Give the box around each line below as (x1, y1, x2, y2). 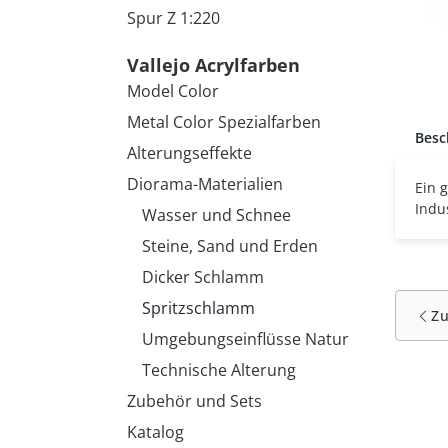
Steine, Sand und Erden (142, 235, 318, 257)
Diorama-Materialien (127, 173, 283, 195)
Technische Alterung (142, 359, 296, 381)
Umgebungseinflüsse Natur (142, 328, 349, 350)
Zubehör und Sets (127, 390, 262, 412)
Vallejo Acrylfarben (127, 53, 300, 77)
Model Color (127, 80, 219, 102)
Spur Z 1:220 (127, 7, 220, 29)
